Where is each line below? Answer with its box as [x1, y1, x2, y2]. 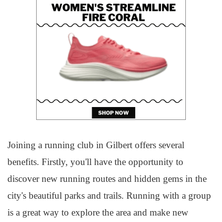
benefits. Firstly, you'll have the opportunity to [7, 157, 183, 167]
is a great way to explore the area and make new [7, 207, 188, 218]
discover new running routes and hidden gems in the [7, 173, 207, 184]
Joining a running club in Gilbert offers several [7, 140, 184, 150]
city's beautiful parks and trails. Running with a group [7, 190, 211, 201]
